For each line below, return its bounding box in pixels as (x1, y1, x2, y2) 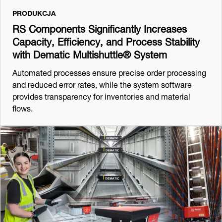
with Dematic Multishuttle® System (12, 43, 167, 63)
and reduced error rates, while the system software (12, 75, 192, 91)
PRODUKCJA (12, 5, 56, 19)
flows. (12, 99, 33, 115)
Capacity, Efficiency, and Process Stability (12, 30, 200, 50)
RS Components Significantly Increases (12, 17, 187, 37)
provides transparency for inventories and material (12, 87, 190, 103)
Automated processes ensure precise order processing (12, 63, 206, 79)
